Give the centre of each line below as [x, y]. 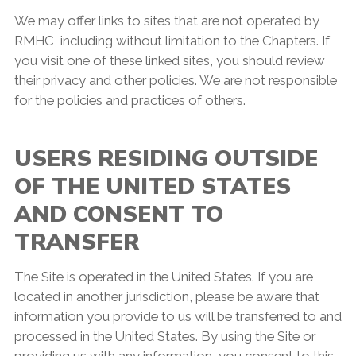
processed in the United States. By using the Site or [164, 337]
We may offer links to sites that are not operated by [166, 21]
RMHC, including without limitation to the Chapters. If [172, 41]
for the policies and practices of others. [130, 101]
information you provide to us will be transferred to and [178, 317]
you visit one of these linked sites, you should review [169, 61]
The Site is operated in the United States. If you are [163, 277]
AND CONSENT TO [118, 215]
